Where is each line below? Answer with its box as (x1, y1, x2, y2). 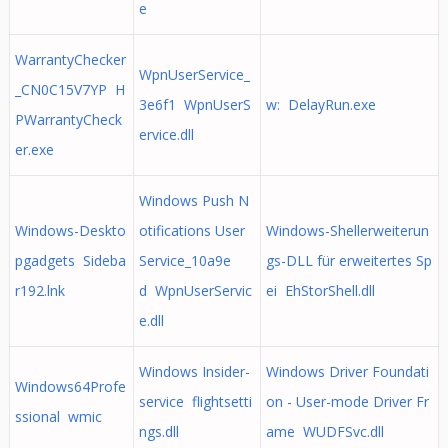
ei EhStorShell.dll (265, 281, 375, 300)
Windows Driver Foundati (265, 362, 429, 381)
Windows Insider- (138, 362, 250, 381)
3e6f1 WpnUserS (138, 95, 251, 114)
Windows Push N (138, 191, 249, 210)
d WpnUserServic (138, 281, 252, 300)
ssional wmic (14, 407, 102, 426)
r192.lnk (14, 281, 65, 300)
